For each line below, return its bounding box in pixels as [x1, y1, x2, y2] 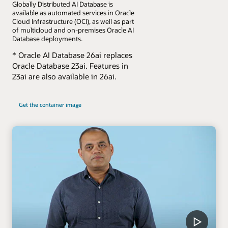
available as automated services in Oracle [12, 9, 134, 17]
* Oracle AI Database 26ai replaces [12, 49, 132, 60]
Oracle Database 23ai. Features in [12, 60, 128, 71]
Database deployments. [12, 35, 82, 43]
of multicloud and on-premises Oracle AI [12, 26, 134, 34]
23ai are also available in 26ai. [12, 71, 117, 81]
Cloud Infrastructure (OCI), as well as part [12, 17, 134, 25]
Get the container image [18, 100, 81, 108]
